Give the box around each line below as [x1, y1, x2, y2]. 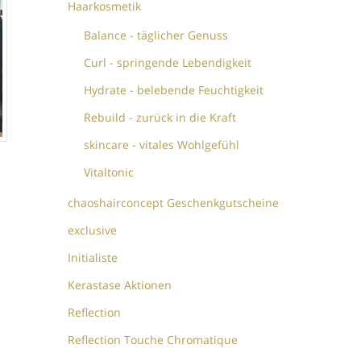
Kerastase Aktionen [68, 277, 172, 293]
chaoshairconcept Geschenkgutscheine [68, 195, 280, 211]
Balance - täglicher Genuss [84, 27, 229, 44]
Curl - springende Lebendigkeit [84, 55, 252, 71]
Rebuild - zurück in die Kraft [84, 110, 237, 126]
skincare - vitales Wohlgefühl [84, 137, 240, 153]
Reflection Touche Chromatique [68, 332, 239, 348]
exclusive [68, 222, 118, 239]
